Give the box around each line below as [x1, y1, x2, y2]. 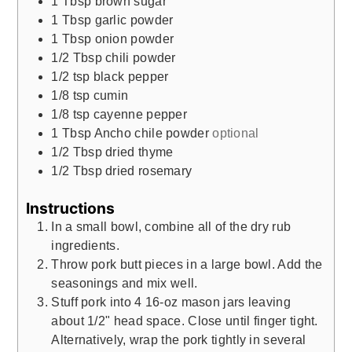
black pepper [93, 70, 169, 84]
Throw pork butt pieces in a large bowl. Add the [51, 258, 323, 272]
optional [212, 126, 259, 141]
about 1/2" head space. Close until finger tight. [51, 314, 318, 328]
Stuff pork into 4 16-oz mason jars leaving [51, 295, 291, 310]
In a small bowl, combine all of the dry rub [51, 220, 291, 234]
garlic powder [94, 13, 174, 27]
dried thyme [105, 145, 174, 159]
